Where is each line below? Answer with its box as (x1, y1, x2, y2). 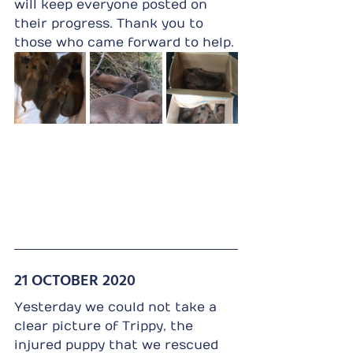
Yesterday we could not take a (14, 299, 221, 314)
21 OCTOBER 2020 (14, 266, 136, 291)
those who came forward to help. (14, 35, 234, 50)
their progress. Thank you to (14, 16, 207, 31)
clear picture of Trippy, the (14, 318, 197, 333)
